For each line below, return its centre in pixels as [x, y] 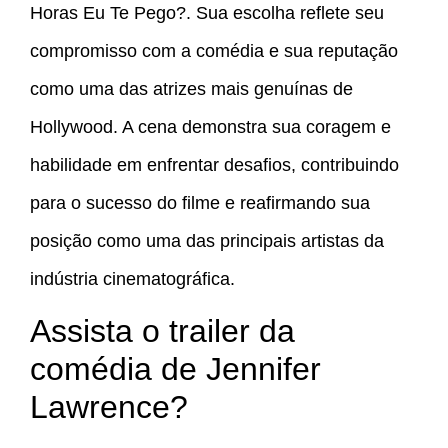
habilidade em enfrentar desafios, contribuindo [214, 164]
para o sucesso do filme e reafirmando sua [200, 202]
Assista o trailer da [162, 331]
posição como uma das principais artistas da [207, 240]
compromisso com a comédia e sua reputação [214, 50]
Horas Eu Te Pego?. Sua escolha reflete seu [207, 12]
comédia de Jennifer [175, 369]
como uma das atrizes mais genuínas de [191, 88]
